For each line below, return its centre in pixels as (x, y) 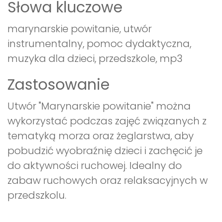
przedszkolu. (37, 195)
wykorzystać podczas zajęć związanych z (107, 121)
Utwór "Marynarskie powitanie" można (99, 106)
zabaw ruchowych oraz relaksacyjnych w (108, 181)
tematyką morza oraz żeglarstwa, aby (101, 136)
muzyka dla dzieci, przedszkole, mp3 (95, 59)
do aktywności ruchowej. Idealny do (95, 166)
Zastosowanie (58, 85)
